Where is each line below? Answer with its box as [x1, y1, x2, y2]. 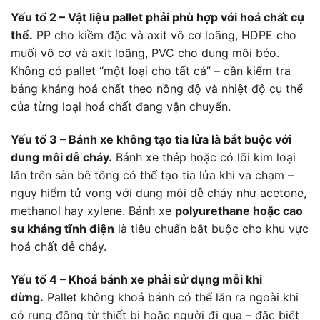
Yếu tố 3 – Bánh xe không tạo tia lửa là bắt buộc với [11, 131, 291, 146]
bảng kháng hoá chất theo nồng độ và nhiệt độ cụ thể [11, 81, 303, 96]
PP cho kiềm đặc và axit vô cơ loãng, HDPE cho [33, 28, 296, 43]
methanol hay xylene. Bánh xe [11, 203, 175, 218]
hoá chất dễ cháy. [11, 239, 106, 254]
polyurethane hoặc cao [175, 203, 303, 218]
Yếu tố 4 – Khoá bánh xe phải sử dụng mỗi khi [11, 271, 262, 286]
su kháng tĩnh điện [11, 221, 114, 236]
